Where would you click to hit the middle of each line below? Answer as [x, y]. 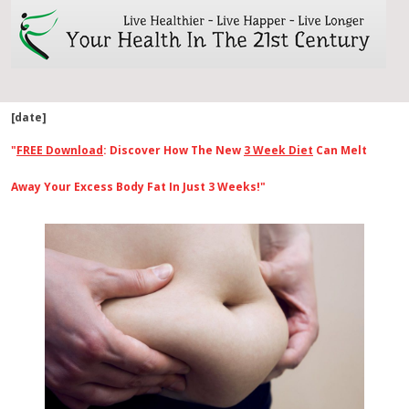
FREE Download [60, 150]
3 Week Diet [278, 150]
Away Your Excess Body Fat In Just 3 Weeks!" [138, 187]
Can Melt [340, 150]
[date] [29, 117]
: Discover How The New [173, 150]
